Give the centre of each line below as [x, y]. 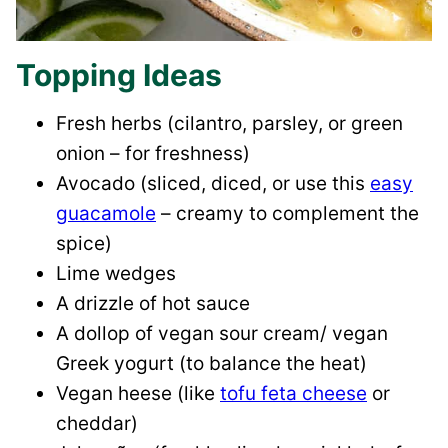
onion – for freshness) [153, 154]
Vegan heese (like [138, 394]
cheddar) [97, 424]
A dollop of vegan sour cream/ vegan [222, 334]
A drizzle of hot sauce [153, 304]
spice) [84, 244]
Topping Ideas [119, 75]
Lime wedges [116, 274]
